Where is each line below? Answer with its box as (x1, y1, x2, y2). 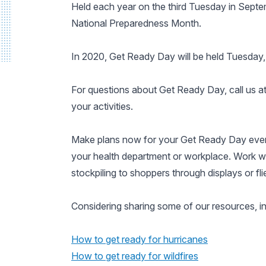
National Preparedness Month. (71, 17, 201, 29)
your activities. (71, 100, 133, 112)
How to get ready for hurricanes (71, 233, 208, 245)
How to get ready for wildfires (71, 250, 198, 262)
